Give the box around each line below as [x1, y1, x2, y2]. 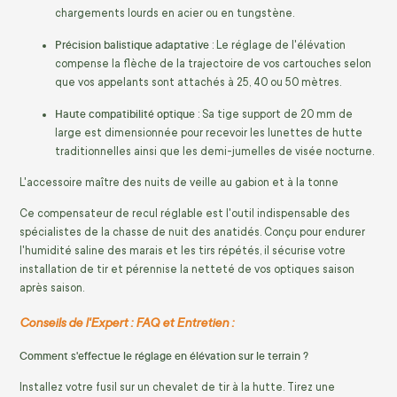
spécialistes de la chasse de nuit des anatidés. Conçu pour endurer [19, 226, 365, 239]
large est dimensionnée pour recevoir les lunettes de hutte [55, 127, 362, 140]
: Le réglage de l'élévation [209, 39, 346, 52]
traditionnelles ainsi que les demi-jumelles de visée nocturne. [55, 145, 374, 159]
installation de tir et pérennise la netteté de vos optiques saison [19, 263, 354, 276]
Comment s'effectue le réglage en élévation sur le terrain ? [19, 348, 308, 364]
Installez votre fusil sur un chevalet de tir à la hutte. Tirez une [19, 381, 335, 394]
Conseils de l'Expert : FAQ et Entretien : [19, 313, 234, 331]
